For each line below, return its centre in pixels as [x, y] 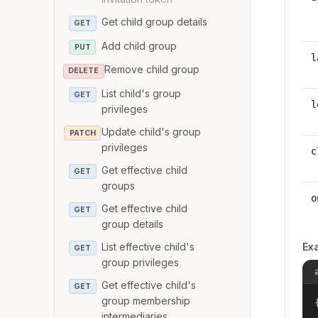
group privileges [141, 262]
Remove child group [152, 70]
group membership [146, 300]
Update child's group [152, 131]
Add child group [139, 45]
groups [119, 185]
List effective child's [148, 246]
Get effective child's [149, 285]
